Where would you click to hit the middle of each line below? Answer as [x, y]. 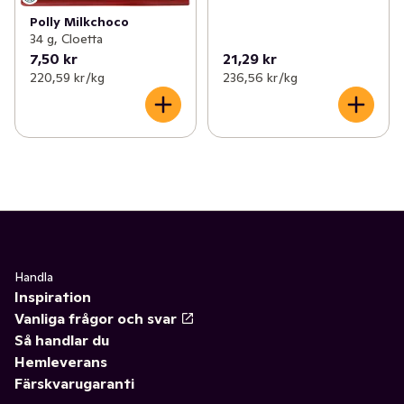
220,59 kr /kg [67, 77]
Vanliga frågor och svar [96, 318]
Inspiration [53, 296]
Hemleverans [61, 361]
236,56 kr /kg [260, 77]
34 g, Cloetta [66, 38]
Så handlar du [62, 340]
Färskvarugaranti [74, 383]
